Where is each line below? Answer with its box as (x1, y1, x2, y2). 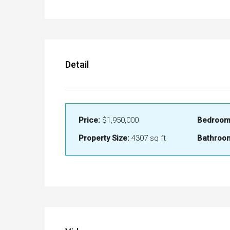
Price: (79, 116, 100, 125)
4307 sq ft (129, 133, 166, 143)
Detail (65, 59, 89, 70)
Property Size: (79, 133, 129, 143)
